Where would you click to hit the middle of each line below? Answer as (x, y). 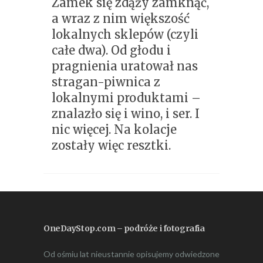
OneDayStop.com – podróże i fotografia (124, 228)
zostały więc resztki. (111, 145)
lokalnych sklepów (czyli (125, 34)
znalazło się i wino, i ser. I (126, 113)
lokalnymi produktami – (126, 97)
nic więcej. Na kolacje (114, 129)
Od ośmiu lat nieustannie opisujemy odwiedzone (131, 254)
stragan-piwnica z (106, 82)
